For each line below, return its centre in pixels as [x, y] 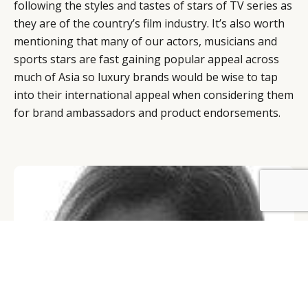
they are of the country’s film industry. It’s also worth [149, 23]
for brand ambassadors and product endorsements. [147, 112]
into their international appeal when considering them [154, 95]
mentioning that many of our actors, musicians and [145, 41]
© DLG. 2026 [266, 193]
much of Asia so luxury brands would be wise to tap [146, 77]
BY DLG [29, 193]
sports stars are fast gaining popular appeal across [146, 59]
